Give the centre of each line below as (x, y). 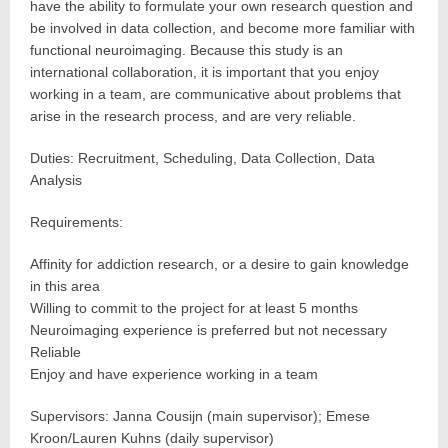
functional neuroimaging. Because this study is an (186, 50)
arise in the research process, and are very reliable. (193, 116)
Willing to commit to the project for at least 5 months (194, 308)
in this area (65, 286)
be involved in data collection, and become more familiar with (222, 28)
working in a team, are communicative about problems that (215, 94)
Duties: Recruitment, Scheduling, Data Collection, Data (202, 158)
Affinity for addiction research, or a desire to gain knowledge (219, 264)
